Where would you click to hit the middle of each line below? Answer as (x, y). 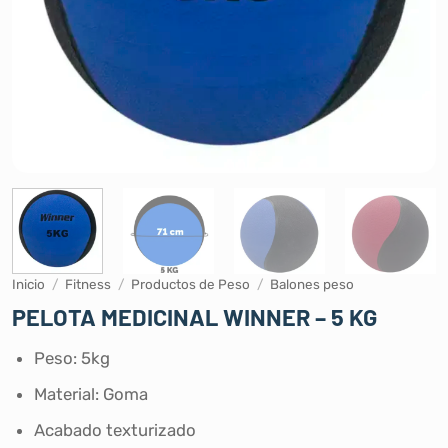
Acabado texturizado (114, 429)
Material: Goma (90, 393)
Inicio (28, 284)
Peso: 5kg (71, 357)
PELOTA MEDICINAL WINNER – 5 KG (194, 317)
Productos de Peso (191, 284)
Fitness (88, 284)
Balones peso (312, 284)
